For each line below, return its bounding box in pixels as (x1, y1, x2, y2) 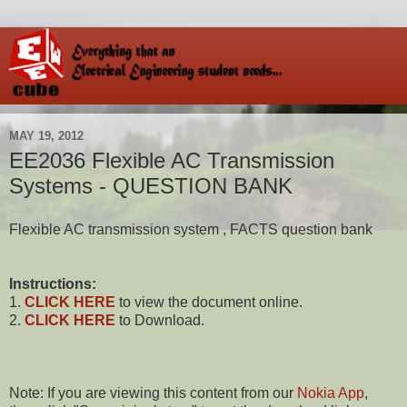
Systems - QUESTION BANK (9, 174, 293, 199)
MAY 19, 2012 (9, 128, 84, 143)
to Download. (115, 312, 204, 328)
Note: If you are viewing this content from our (9, 384, 293, 401)
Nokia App (293, 384, 364, 401)
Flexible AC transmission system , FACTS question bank (9, 221, 372, 237)
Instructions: (9, 275, 96, 292)
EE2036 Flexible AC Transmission (9, 148, 334, 174)
